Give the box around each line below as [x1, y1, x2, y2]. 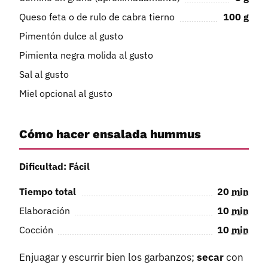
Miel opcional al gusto [19, 87, 112, 99]
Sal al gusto [19, 68, 69, 80]
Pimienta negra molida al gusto [19, 48, 153, 61]
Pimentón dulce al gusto [19, 29, 123, 42]
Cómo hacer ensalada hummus [19, 126, 201, 141]
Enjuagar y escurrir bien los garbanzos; [19, 251, 197, 264]
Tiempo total [19, 185, 76, 198]
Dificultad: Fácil [19, 160, 90, 173]
